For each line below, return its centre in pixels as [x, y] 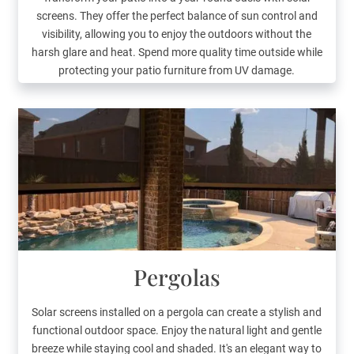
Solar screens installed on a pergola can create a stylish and [177, 313]
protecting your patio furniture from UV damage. [177, 71]
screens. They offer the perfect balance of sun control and [177, 16]
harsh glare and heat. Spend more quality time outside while [177, 53]
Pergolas [177, 277]
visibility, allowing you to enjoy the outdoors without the [177, 34]
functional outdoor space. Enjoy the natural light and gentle [177, 331]
